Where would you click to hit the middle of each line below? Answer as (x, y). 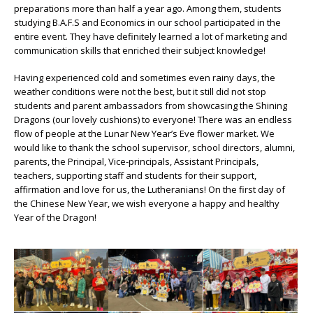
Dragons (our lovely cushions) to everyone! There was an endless (153, 119)
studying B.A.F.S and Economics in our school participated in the (147, 22)
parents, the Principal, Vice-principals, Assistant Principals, (136, 161)
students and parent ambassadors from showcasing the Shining (151, 105)
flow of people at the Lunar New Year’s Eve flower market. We (144, 133)
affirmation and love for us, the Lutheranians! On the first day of (150, 189)
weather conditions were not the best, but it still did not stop (140, 91)
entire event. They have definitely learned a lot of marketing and (151, 36)
